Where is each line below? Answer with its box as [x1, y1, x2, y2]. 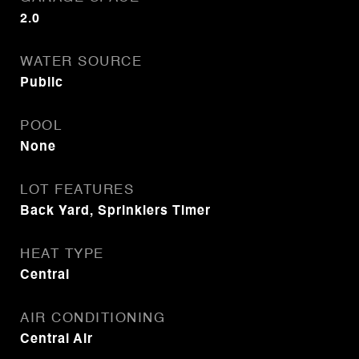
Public [20, 77, 63, 90]
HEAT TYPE [20, 248, 104, 261]
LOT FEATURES [20, 184, 134, 197]
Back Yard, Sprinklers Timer [20, 205, 211, 218]
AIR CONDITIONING [20, 312, 165, 325]
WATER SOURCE [20, 55, 142, 69]
